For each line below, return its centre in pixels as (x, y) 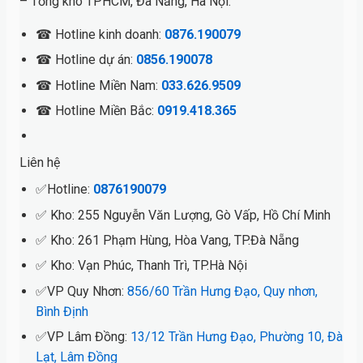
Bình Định (62, 311)
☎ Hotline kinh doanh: (100, 34)
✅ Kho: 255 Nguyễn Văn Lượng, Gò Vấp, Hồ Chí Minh (183, 215)
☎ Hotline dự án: (84, 60)
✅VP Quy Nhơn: (81, 291)
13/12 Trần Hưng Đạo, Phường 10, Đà (235, 337)
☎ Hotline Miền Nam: (97, 85)
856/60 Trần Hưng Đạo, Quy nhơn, (222, 291)
